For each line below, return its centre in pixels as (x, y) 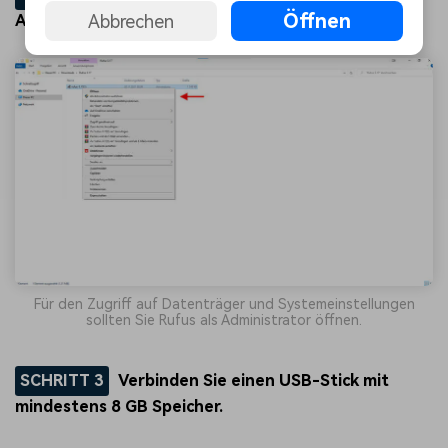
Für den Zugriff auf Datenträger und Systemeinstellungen (224, 304)
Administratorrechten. (103, 21)
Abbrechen (130, 21)
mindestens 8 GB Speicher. (119, 407)
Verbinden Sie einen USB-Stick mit (254, 381)
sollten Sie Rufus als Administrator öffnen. (224, 320)
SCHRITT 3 (61, 381)
